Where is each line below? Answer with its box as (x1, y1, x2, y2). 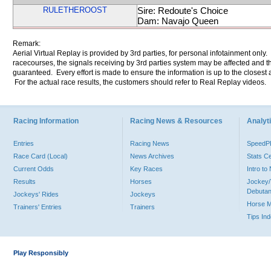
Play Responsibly (13, 249, 68, 256)
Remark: (13, 39, 41, 48)
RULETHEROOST (43, 5, 107, 15)
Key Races (130, 165, 163, 172)
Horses (130, 178, 152, 185)
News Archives (130, 152, 174, 160)
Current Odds (13, 165, 54, 172)
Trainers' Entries (13, 203, 62, 211)
